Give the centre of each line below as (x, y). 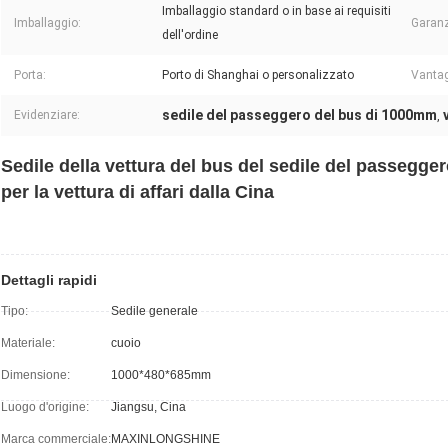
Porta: (30, 75)
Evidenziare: (47, 115)
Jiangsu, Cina (148, 407)
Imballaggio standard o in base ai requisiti (276, 11)
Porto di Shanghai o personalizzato (258, 75)
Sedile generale (154, 311)
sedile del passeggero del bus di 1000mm (299, 115)
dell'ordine (190, 35)
